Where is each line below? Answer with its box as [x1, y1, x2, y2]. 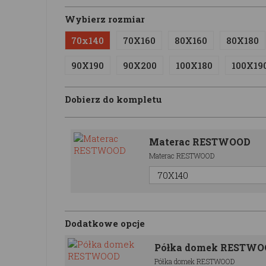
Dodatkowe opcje [65, 217, 145, 229]
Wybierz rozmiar [65, 12, 145, 25]
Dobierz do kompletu [65, 93, 162, 105]
